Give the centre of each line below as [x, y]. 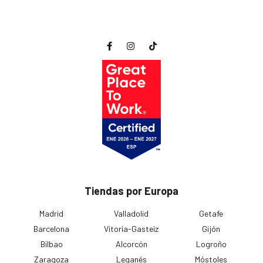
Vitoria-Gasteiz [131, 229]
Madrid [52, 214]
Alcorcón [131, 244]
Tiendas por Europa [131, 191]
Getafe [211, 214]
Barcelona [52, 229]
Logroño [211, 244]
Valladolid [131, 214]
